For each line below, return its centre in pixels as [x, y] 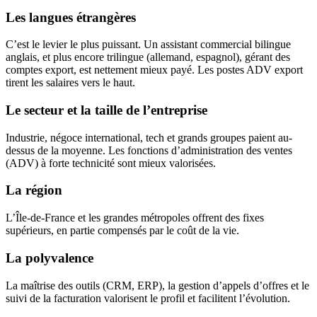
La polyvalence [50, 258]
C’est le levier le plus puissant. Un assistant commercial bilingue [148, 45]
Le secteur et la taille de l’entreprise [106, 110]
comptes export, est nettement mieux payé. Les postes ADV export [154, 70]
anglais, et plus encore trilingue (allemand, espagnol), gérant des [148, 57]
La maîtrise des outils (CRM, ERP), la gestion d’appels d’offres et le [157, 285]
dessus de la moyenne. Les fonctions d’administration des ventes [149, 150]
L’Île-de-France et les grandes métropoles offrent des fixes [135, 218]
